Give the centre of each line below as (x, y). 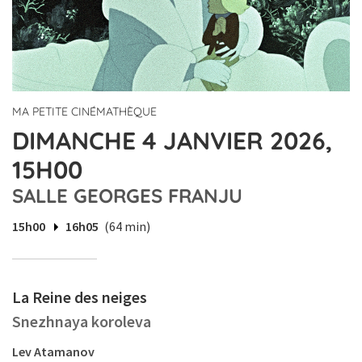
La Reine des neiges (80, 297)
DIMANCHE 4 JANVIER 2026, (172, 141)
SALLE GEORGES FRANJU (127, 196)
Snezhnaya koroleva (82, 322)
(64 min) (127, 227)
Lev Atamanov (53, 352)
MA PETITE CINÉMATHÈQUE (84, 112)
